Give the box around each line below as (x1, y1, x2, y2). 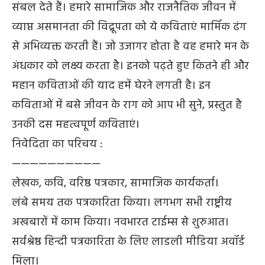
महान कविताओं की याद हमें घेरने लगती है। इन (12, 76, 211, 95)
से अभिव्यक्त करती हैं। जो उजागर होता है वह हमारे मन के (12, 37, 249, 56)
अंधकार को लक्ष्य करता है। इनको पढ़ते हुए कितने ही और (12, 57, 249, 75)
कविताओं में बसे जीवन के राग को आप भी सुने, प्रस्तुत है (12, 96, 242, 114)
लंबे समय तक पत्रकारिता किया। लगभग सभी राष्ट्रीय (12, 193, 232, 212)
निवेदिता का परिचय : (12, 135, 102, 153)
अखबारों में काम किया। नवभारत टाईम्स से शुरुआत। (12, 213, 229, 231)
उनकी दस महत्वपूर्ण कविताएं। (12, 115, 140, 134)
